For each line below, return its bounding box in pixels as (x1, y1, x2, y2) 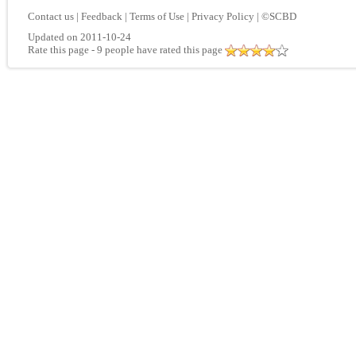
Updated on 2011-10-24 (28, 31, 131, 43)
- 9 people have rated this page (91, 44, 222, 56)
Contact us (28, 10, 74, 22)
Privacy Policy (192, 10, 254, 22)
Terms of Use (130, 10, 184, 22)
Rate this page (28, 44, 89, 56)
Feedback (81, 10, 122, 22)
